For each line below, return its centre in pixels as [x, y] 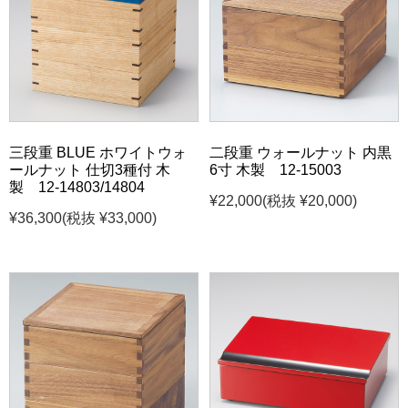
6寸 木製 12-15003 [276, 170]
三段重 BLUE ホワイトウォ [98, 153]
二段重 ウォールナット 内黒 [301, 153]
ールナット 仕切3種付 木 [90, 170]
